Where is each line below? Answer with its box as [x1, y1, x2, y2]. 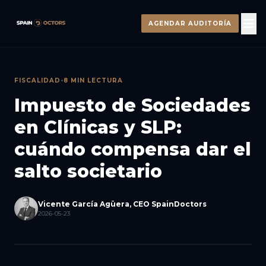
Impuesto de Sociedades [14, 94, 251, 116]
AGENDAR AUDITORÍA [148, 20, 232, 27]
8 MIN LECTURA [64, 77, 123, 84]
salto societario [14, 160, 162, 182]
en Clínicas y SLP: [14, 116, 182, 138]
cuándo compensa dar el [14, 138, 251, 160]
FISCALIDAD [14, 77, 61, 84]
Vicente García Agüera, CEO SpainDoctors [38, 199, 207, 208]
